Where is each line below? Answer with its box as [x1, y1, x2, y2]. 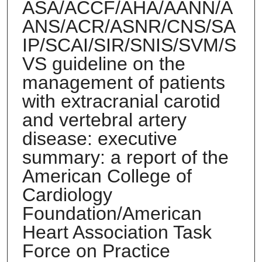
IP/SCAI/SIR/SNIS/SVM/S [22, 34, 236, 56]
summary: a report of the [22, 146, 229, 168]
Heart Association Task [22, 221, 212, 243]
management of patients [22, 71, 225, 93]
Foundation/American [22, 202, 202, 224]
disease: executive [22, 127, 177, 149]
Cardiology [22, 184, 112, 205]
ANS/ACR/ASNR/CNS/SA [22, 15, 236, 37]
